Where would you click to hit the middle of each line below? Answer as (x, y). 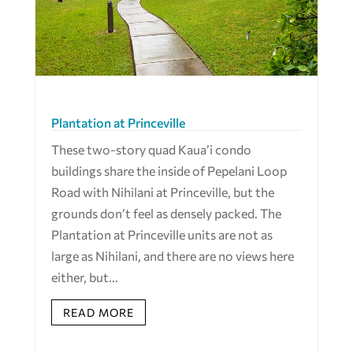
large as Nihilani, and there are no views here (172, 255)
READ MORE (98, 313)
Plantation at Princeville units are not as (162, 234)
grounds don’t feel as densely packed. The (166, 213)
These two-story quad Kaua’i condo (151, 149)
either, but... (84, 277)
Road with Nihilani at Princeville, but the (162, 191)
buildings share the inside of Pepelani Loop (169, 170)
